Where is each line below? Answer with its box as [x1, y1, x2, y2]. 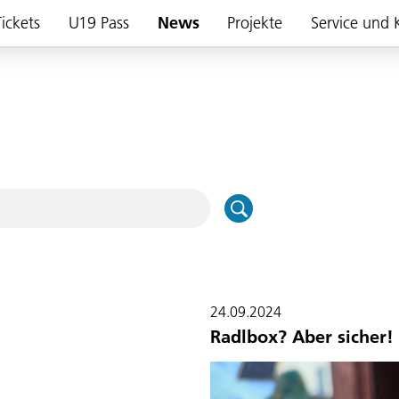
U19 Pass [68, 12, 129, 33]
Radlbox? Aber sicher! [210, 326, 394, 347]
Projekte [227, 12, 283, 33]
